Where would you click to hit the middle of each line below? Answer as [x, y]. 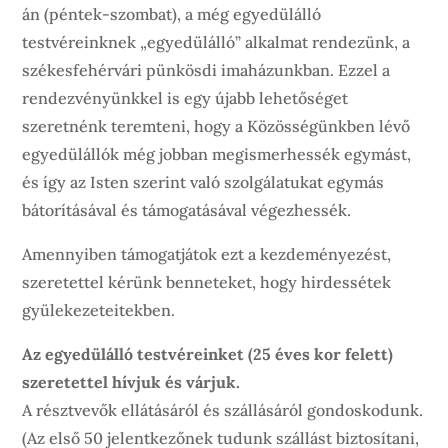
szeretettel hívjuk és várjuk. [131, 382]
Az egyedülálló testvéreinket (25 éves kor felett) [208, 354]
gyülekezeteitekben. [99, 310]
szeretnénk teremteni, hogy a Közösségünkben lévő [216, 126]
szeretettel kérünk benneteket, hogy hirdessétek [207, 282]
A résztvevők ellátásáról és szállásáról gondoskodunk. [223, 410]
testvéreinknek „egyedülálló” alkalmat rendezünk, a [216, 42]
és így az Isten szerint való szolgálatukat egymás [203, 182]
